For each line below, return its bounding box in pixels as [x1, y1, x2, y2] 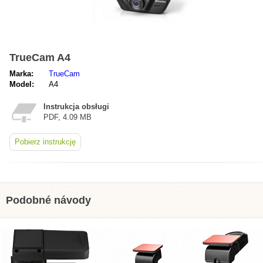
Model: [9, 80, 34, 89]
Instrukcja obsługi [43, 102, 109, 111]
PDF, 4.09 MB [43, 113, 92, 122]
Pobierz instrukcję [15, 137, 76, 146]
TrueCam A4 [9, 52, 70, 63]
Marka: [9, 69, 33, 78]
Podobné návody [6, 194, 91, 206]
